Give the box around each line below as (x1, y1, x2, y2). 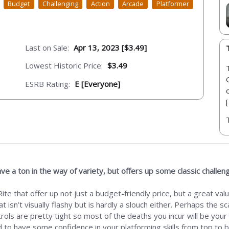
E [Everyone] (75, 78, 120, 89)
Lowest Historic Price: (25, 60, 103, 71)
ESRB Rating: (25, 78, 70, 89)
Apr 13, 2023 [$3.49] (74, 42, 147, 53)
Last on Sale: (25, 42, 69, 53)
